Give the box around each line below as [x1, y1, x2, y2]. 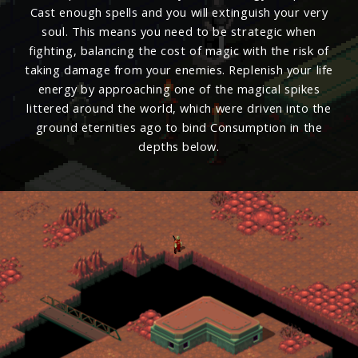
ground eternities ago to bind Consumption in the [35, 119, 323, 136]
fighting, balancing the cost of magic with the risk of [29, 42, 329, 59]
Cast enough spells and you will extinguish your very [30, 4, 328, 21]
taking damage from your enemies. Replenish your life [25, 62, 333, 78]
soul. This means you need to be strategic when [42, 23, 316, 40]
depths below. [138, 138, 220, 155]
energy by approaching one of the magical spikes [38, 81, 320, 97]
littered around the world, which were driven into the [26, 100, 332, 117]
